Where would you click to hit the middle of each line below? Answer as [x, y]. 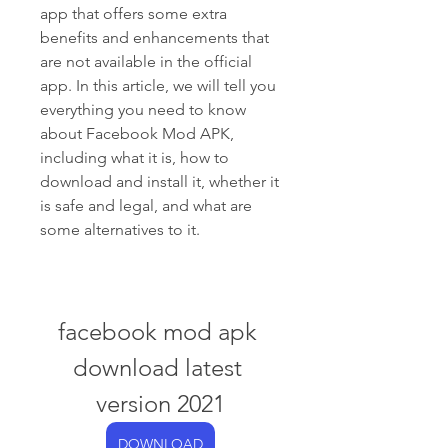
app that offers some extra [133, 13]
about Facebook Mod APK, [137, 133]
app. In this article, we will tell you [158, 85]
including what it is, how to [134, 157]
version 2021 [160, 403]
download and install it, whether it [159, 181]
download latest [157, 367]
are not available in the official [146, 61]
